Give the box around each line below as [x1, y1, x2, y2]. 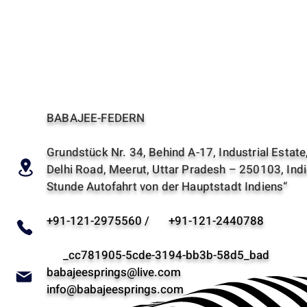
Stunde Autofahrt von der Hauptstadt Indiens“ [47, 178, 288, 196]
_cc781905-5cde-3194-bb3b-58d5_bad [47, 247, 269, 265]
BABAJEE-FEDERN [47, 110, 145, 127]
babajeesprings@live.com [47, 264, 181, 282]
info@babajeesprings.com [47, 281, 184, 299]
